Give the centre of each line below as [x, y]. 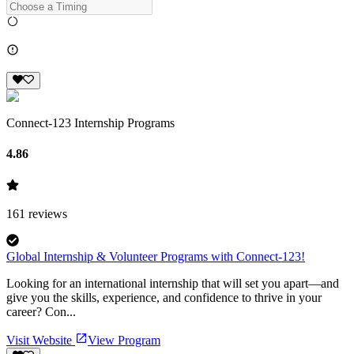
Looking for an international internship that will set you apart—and [173, 283]
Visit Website [41, 340]
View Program [124, 340]
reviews [46, 213]
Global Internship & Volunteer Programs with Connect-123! [156, 256]
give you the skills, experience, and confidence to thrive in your [164, 297]
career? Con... [41, 311]
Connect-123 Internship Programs [90, 123]
